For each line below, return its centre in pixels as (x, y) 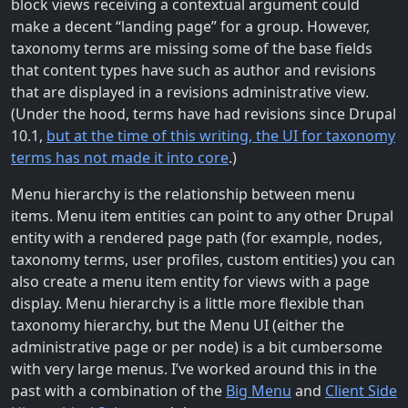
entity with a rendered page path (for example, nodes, (197, 237)
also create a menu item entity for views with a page (190, 281)
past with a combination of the (118, 390)
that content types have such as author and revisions (194, 70)
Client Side (361, 390)
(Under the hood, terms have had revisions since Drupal (204, 113)
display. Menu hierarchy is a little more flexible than (188, 303)
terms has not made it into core (120, 157)
